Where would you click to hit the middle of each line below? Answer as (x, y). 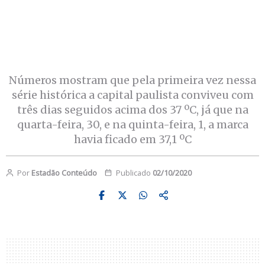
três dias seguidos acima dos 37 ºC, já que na (132, 109)
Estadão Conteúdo (64, 172)
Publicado (133, 172)
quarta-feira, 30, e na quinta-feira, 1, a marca (132, 124)
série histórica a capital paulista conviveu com (132, 95)
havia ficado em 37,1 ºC (132, 139)
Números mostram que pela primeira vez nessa (132, 80)
